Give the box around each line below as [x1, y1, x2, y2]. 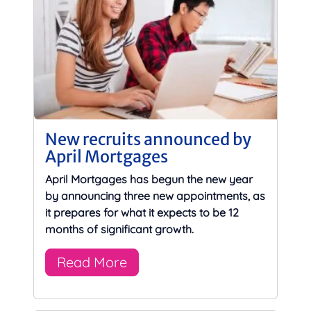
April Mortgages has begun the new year [45, 172, 253, 187]
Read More [57, 253, 127, 271]
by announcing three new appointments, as [45, 189, 265, 203]
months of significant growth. [45, 222, 194, 237]
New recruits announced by [45, 129, 251, 150]
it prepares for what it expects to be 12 [45, 205, 239, 220]
